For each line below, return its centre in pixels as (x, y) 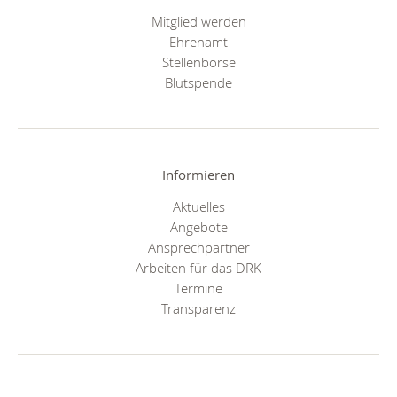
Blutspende (198, 83)
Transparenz (198, 308)
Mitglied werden (198, 22)
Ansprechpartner (198, 247)
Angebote (198, 226)
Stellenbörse (198, 62)
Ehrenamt (198, 42)
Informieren (198, 175)
